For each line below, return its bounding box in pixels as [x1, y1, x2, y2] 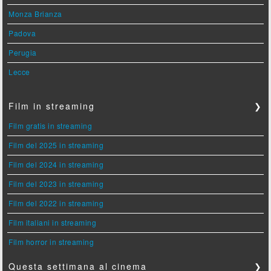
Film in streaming [8, 100, 96, 113]
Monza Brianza [8, 8, 62, 19]
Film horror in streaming [8, 237, 94, 247]
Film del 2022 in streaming [8, 198, 104, 209]
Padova [8, 28, 36, 39]
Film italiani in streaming [8, 217, 97, 228]
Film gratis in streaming [8, 120, 93, 131]
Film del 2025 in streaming [8, 140, 104, 151]
